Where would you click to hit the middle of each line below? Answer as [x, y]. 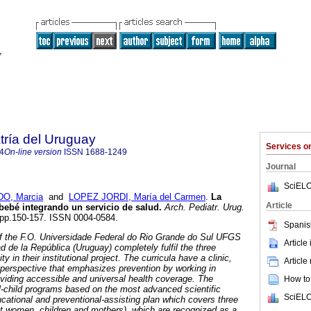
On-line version [33, 152]
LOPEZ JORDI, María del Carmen [137, 197]
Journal [281, 167]
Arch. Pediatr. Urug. [203, 208]
